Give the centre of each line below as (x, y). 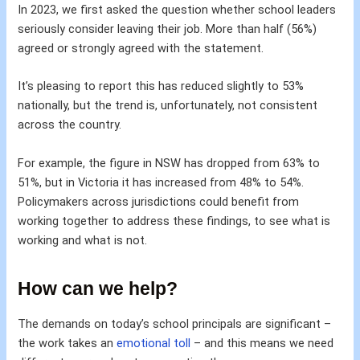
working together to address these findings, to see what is (174, 221)
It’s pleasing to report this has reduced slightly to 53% (161, 86)
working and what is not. (83, 240)
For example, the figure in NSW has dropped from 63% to (169, 163)
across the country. (70, 125)
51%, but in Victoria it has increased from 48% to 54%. (161, 182)
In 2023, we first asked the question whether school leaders (177, 10)
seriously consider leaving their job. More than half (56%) (168, 29)
